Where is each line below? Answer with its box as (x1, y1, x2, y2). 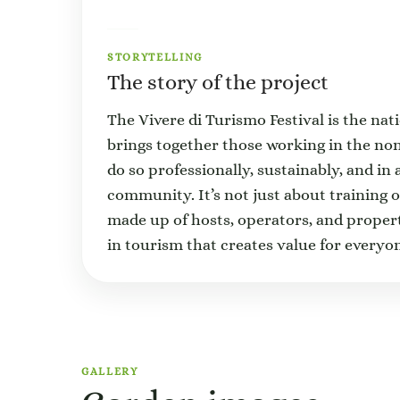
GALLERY (81, 365, 138, 378)
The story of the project (107, 70, 329, 95)
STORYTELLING (107, 51, 204, 63)
